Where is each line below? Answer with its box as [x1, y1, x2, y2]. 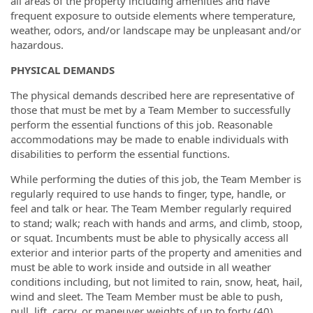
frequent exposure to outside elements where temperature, [10, 8, 296, 22]
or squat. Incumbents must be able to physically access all [10, 231, 289, 245]
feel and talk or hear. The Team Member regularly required [10, 201, 291, 215]
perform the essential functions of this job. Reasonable [10, 117, 272, 131]
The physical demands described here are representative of [10, 88, 294, 102]
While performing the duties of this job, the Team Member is [10, 172, 301, 186]
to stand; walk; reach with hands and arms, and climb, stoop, [10, 216, 303, 230]
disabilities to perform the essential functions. [10, 147, 230, 161]
